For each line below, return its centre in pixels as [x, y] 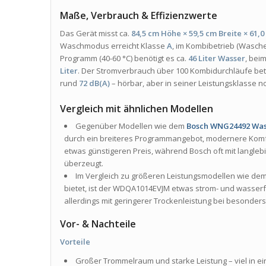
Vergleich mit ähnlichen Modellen [137, 109]
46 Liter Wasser [217, 58]
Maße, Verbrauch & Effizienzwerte [139, 16]
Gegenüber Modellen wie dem [131, 126]
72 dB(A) [95, 83]
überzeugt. [84, 164]
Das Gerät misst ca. [96, 34]
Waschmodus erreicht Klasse [114, 46]
